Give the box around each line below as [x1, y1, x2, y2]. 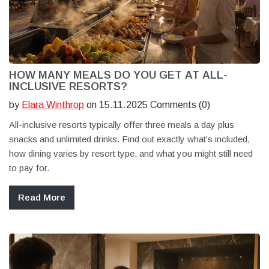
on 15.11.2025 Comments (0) [84, 100, 210, 110]
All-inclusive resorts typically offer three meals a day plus [9, 119, 234, 130]
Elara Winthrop [22, 100, 84, 110]
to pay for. [9, 163, 49, 174]
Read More [18, 192, 65, 203]
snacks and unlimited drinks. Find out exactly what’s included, [9, 134, 250, 145]
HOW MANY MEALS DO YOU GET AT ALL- [9, 69, 228, 82]
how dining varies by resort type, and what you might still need [9, 148, 253, 159]
